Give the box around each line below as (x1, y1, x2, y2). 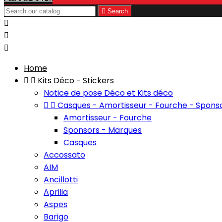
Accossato (44, 149, 85, 161)
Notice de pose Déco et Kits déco (44, 87, 173, 99)
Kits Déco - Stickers (38, 75, 114, 86)
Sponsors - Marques (63, 124, 142, 136)
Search (108, 7, 128, 15)
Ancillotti (44, 174, 78, 185)
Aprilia (44, 186, 68, 198)
